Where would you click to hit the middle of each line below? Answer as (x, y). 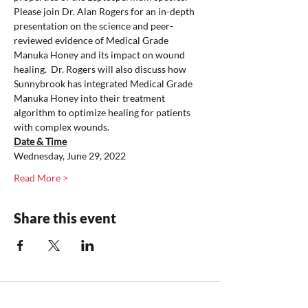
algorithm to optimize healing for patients (103, 112)
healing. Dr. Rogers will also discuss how (101, 69)
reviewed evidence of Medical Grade (92, 40)
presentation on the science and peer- (93, 26)
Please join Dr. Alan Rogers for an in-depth (105, 11)
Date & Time (40, 141)
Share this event (65, 218)
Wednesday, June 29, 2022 (70, 156)
